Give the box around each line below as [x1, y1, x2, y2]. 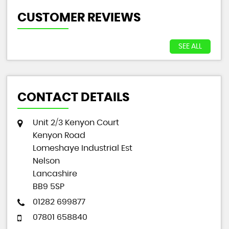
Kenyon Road [32, 131, 85, 140]
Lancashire [32, 170, 77, 178]
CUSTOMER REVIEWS [17, 12, 141, 24]
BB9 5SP [32, 182, 64, 191]
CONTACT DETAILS [17, 91, 129, 104]
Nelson [32, 157, 60, 165]
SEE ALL [178, 43, 202, 50]
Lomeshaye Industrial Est [32, 144, 132, 152]
